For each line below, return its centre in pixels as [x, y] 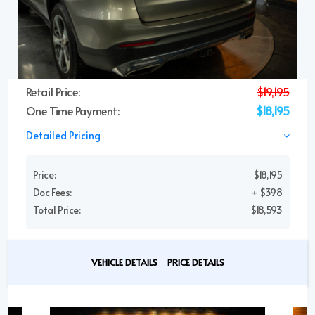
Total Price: [57, 210]
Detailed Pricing [63, 136]
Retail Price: [53, 92]
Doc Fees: [52, 193]
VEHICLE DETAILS [124, 263]
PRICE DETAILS [195, 263]
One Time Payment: [72, 111]
